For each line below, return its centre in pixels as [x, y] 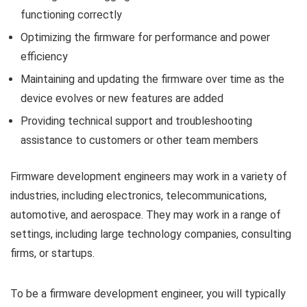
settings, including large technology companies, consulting [151, 234]
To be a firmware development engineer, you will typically [148, 293]
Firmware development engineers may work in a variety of [149, 176]
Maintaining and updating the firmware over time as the [152, 79]
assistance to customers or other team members [139, 140]
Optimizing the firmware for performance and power [145, 37]
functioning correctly [71, 14]
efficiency [44, 56]
